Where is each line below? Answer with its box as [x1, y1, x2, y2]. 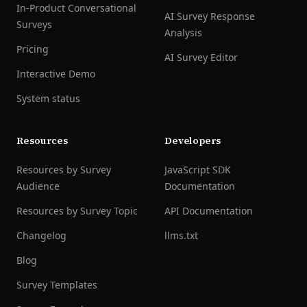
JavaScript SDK [164, 163, 231, 176]
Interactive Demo [16, 67, 95, 80]
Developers [164, 134, 221, 147]
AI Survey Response [164, 10, 255, 23]
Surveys [16, 18, 52, 31]
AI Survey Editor [164, 51, 238, 64]
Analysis [164, 26, 202, 39]
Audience [16, 180, 60, 193]
